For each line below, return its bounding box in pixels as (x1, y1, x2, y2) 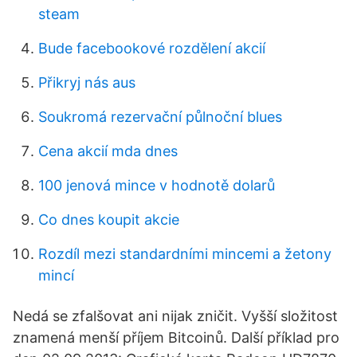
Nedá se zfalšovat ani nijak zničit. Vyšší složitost (13, 308, 338, 324)
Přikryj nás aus (38, 74, 135, 91)
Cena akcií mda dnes (38, 143, 178, 159)
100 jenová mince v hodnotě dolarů (38, 177, 275, 194)
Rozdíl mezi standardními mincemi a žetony (38, 245, 331, 262)
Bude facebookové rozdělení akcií (38, 40, 265, 57)
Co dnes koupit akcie (38, 211, 179, 228)
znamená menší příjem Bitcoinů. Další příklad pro (13, 329, 339, 346)
